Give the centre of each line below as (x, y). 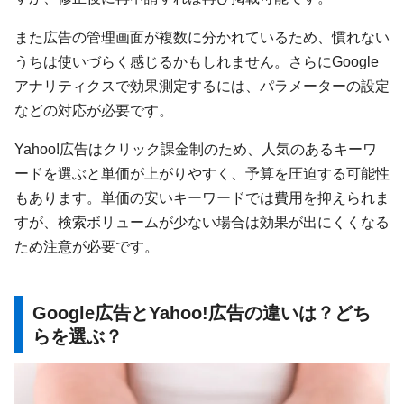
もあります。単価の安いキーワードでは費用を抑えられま (202, 197)
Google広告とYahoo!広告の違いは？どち (202, 312)
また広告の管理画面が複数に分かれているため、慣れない (202, 37)
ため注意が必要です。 (87, 246)
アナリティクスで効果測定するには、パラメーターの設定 (202, 85)
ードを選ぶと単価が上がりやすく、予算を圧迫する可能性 (202, 173)
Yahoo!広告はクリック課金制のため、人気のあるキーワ (196, 148)
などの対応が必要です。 (94, 110)
